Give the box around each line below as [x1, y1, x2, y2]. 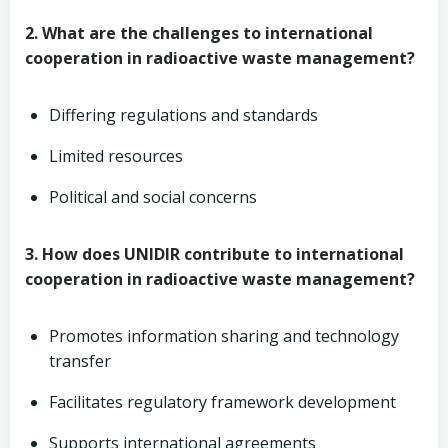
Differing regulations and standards [49, 104, 318, 126]
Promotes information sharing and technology [49, 325, 399, 347]
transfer [49, 350, 111, 372]
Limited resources [49, 145, 183, 167]
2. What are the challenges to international [25, 22, 373, 44]
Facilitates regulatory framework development [49, 391, 396, 413]
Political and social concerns [49, 186, 257, 208]
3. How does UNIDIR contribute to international [25, 243, 404, 265]
